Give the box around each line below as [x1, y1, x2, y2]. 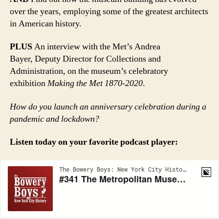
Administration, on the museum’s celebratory [10, 66, 168, 77]
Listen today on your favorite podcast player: [10, 136, 178, 148]
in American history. [10, 18, 84, 29]
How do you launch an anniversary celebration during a [10, 101, 206, 112]
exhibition [10, 78, 47, 89]
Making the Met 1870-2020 [47, 78, 143, 89]
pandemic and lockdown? [10, 113, 99, 125]
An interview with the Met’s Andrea [32, 41, 160, 53]
